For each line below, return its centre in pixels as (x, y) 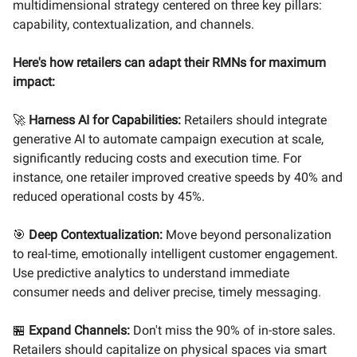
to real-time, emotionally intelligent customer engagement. (175, 254)
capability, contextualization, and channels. (133, 24)
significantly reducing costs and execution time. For (157, 158)
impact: (34, 82)
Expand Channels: (79, 330)
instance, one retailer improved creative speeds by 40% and (178, 177)
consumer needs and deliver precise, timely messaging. (167, 292)
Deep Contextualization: (97, 235)
